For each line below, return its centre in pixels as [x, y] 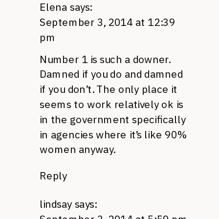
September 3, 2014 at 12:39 [108, 22]
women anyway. [77, 150]
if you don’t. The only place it [109, 89]
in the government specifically [113, 119]
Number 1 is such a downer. [105, 59]
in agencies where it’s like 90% [113, 134]
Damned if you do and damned [111, 74]
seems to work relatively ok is [112, 104]
